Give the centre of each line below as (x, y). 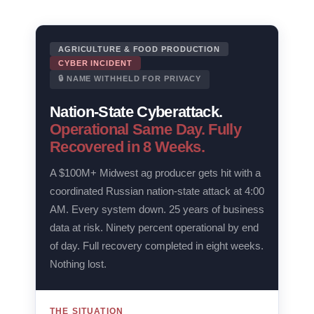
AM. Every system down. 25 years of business (157, 209)
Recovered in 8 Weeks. (127, 147)
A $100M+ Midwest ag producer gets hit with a (155, 173)
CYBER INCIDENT (95, 63)
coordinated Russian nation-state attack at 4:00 (157, 191)
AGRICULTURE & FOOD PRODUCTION (139, 49)
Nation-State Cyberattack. (136, 112)
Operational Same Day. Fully (145, 129)
